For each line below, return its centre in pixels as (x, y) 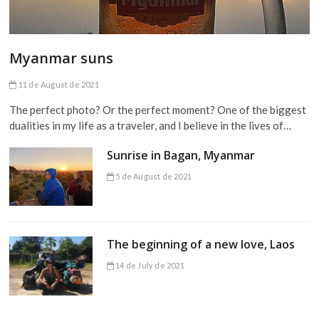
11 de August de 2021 (58, 85)
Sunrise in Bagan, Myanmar (181, 156)
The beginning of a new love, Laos (200, 245)
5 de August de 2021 (152, 177)
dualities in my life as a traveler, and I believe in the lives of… (151, 126)
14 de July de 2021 (149, 266)
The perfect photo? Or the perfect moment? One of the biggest (158, 110)
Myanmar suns (62, 58)
